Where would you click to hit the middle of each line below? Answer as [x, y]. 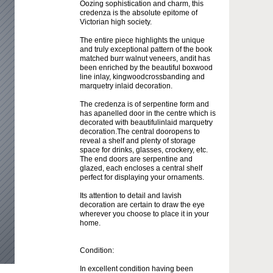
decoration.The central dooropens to [140, 131]
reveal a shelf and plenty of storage [138, 140]
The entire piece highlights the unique [142, 40]
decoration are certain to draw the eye [142, 204]
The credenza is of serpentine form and [144, 104]
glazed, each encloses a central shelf [141, 168]
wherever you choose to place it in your [144, 214]
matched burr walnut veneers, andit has [145, 58]
